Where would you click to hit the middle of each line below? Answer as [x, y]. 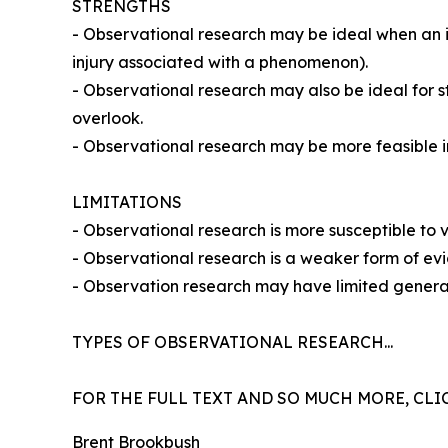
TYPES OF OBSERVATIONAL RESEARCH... [232, 342]
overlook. [107, 118]
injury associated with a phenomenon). [220, 62]
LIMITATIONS [127, 202]
